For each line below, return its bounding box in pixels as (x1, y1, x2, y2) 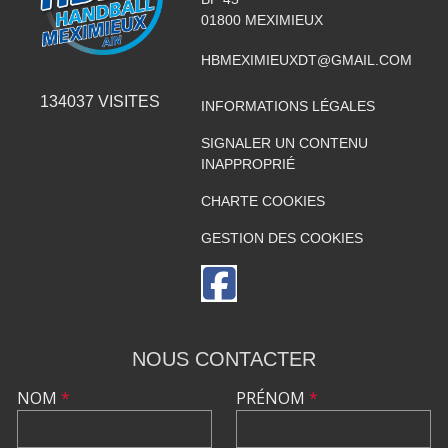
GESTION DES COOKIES (200, 229, 363, 246)
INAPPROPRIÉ (200, 155, 295, 172)
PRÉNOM (236, 386, 309, 409)
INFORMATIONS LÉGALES (200, 97, 375, 114)
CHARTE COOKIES (200, 192, 325, 209)
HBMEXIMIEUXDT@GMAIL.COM (200, 51, 412, 68)
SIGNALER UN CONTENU (200, 134, 368, 151)
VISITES (94, 92, 161, 110)
